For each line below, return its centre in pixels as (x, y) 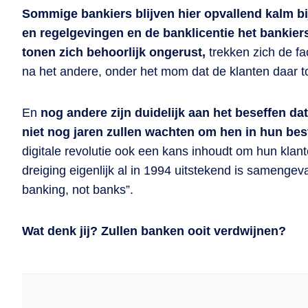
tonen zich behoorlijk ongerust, (115, 52)
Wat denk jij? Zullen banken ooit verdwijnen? (154, 231)
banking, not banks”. (81, 190)
